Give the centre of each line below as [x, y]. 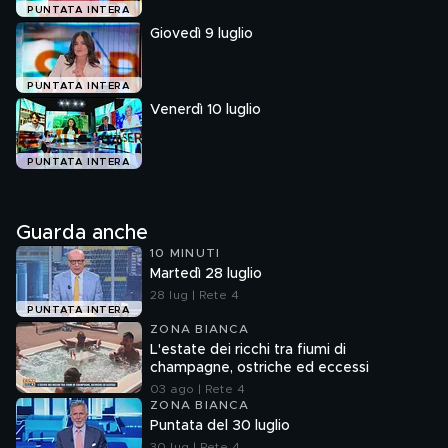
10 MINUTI [185, 253]
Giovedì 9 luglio [201, 34]
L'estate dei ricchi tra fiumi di [248, 350]
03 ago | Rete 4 [197, 389]
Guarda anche [82, 233]
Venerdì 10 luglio [205, 110]
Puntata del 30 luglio [220, 426]
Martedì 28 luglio [206, 274]
